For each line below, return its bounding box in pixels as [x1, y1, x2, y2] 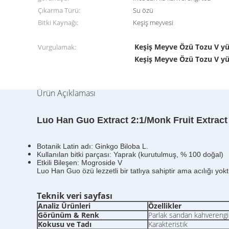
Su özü [133, 6, 154, 15]
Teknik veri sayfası [37, 190, 112, 201]
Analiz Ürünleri [38, 201, 90, 211]
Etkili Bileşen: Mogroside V [37, 158, 122, 167]
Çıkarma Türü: [38, 6, 80, 15]
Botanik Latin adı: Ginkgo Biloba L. [37, 142, 148, 150]
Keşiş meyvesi [133, 18, 174, 27]
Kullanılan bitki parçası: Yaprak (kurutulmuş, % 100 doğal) [37, 150, 223, 158]
